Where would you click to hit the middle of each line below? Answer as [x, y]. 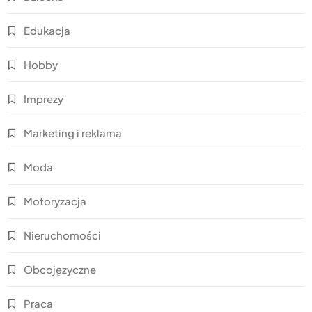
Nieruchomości [62, 235]
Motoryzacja [55, 201]
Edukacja [47, 31]
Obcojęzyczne [60, 270]
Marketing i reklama [73, 133]
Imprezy [44, 99]
